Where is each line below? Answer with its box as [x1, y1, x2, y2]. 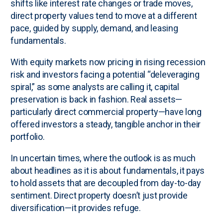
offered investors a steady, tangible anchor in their [10, 118, 201, 129]
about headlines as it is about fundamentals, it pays [10, 165, 205, 176]
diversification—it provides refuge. [10, 202, 141, 213]
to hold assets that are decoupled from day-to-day [10, 177, 201, 188]
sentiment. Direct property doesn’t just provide [10, 190, 188, 201]
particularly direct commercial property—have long [10, 106, 202, 117]
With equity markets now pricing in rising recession [10, 56, 206, 67]
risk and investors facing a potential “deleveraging [10, 69, 200, 80]
